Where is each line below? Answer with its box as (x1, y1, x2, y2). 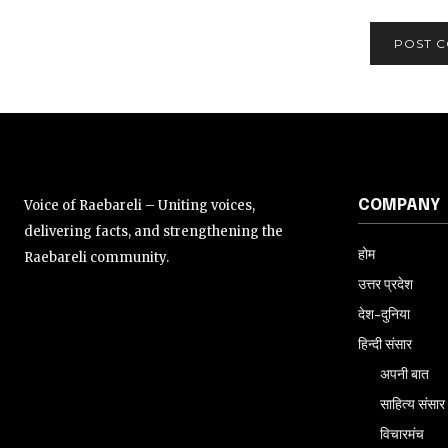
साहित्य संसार (380, 395, 445, 413)
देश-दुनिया (358, 305, 410, 323)
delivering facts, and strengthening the (24, 223, 283, 240)
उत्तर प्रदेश (358, 275, 413, 293)
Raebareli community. (24, 249, 169, 266)
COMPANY (358, 197, 440, 214)
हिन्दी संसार (358, 335, 412, 353)
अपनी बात (380, 365, 429, 383)
